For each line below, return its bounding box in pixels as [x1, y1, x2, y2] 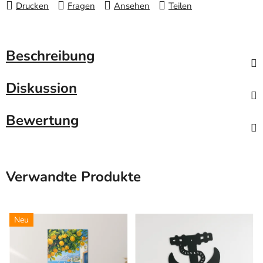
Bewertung [6, 111, 79, 130]
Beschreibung [6, 46, 95, 66]
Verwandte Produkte [6, 167, 141, 187]
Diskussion [6, 79, 77, 98]
